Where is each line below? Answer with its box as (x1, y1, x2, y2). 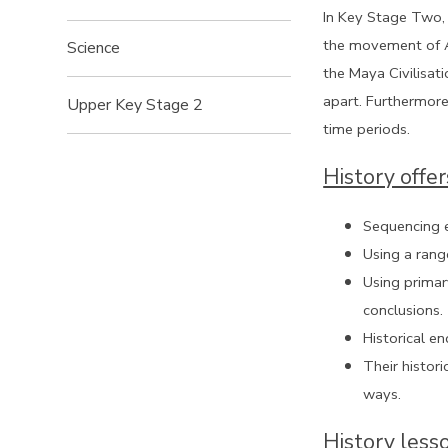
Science (67, 37, 121, 60)
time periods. (323, 118, 411, 139)
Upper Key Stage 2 (67, 93, 204, 116)
